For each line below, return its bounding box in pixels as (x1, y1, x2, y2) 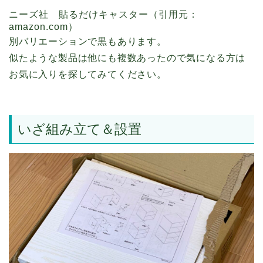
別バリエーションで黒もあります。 (9, 36, 167, 47)
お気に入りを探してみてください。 (9, 69, 167, 80)
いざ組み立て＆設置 (18, 121, 141, 137)
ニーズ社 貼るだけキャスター (9, 9, 149, 20)
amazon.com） (9, 22, 78, 32)
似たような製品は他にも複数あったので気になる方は (9, 53, 246, 63)
